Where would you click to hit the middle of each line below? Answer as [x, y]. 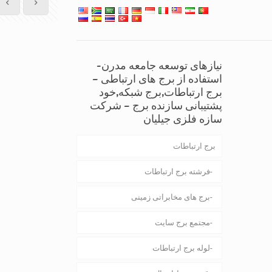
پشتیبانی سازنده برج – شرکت [156, 105]
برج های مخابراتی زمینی [171, 197]
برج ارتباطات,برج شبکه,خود [161, 92]
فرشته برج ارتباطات [177, 172]
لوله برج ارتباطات [181, 248]
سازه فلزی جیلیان [183, 119]
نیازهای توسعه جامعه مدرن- [159, 65]
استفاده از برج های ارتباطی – [157, 79]
